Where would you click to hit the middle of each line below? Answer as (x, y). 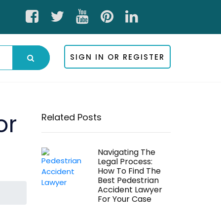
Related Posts (71, 117)
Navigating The (126, 152)
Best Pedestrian (128, 180)
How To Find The (129, 171)
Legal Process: (125, 162)
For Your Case (124, 199)
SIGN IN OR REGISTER (117, 57)
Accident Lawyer (130, 190)
